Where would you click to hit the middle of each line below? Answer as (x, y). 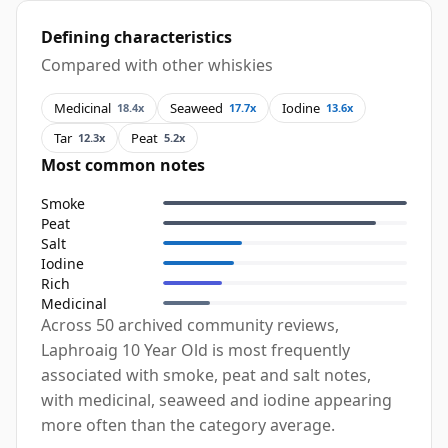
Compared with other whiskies (157, 65)
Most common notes (123, 165)
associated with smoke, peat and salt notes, (206, 375)
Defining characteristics (136, 37)
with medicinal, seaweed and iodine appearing (216, 400)
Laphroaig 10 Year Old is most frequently (195, 350)
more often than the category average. (188, 425)
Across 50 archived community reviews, (190, 325)
